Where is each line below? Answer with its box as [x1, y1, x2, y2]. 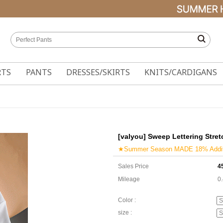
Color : [118, 197, 136, 204]
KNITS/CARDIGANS [144, 67, 218, 78]
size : [118, 209, 132, 217]
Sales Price [118, 163, 149, 170]
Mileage [118, 176, 140, 183]
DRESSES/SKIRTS [66, 67, 130, 78]
